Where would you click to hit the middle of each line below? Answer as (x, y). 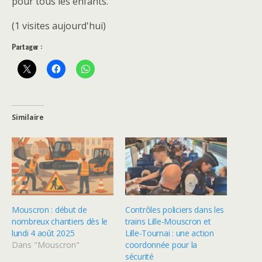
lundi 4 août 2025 (43, 233)
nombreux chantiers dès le (60, 221)
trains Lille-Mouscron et (168, 221)
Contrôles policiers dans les (175, 209)
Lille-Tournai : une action (170, 233)
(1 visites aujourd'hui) (59, 25)
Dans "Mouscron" (46, 244)
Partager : (27, 46)
